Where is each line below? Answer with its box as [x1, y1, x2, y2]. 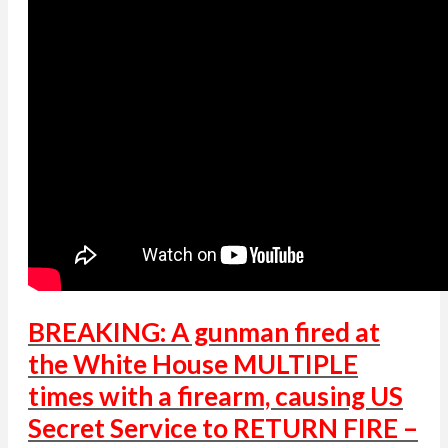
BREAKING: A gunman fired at [28, 316, 380, 349]
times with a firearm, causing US [28, 380, 403, 413]
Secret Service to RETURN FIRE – [28, 412, 418, 445]
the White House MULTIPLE [28, 348, 358, 381]
